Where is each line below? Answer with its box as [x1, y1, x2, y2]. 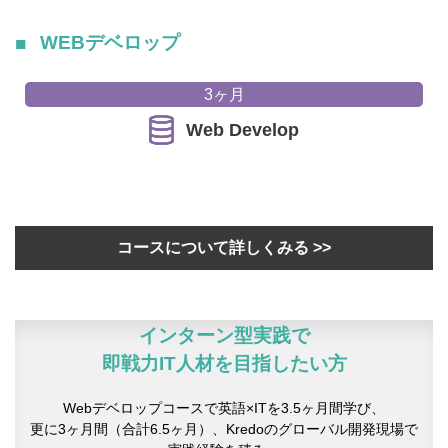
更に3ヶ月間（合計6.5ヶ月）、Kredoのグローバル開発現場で [30, 420, 418, 437]
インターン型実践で [138, 324, 310, 346]
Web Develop [186, 120, 299, 140]
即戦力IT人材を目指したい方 [101, 352, 347, 374]
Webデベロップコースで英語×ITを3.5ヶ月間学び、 [63, 399, 385, 416]
